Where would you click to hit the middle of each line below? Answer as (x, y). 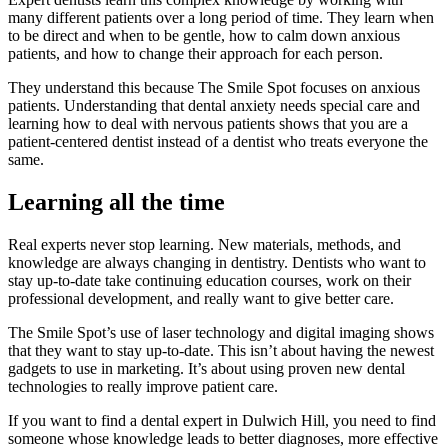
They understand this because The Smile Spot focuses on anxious (214, 87)
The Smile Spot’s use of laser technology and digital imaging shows (221, 332)
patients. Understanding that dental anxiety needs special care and (214, 105)
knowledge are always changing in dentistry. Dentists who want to (217, 262)
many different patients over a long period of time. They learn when (221, 17)
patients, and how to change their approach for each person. (195, 53)
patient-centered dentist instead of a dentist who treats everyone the (218, 141)
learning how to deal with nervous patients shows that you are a (208, 123)
